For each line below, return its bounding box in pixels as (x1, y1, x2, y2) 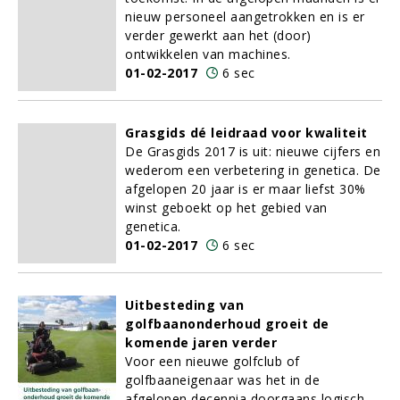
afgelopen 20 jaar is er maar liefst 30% (125, 180, 366, 197)
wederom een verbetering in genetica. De (125, 162, 381, 179)
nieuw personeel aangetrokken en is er (125, 8, 365, 25)
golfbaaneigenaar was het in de (125, 371, 320, 388)
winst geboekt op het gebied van (125, 199, 328, 216)
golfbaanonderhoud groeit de (125, 315, 329, 332)
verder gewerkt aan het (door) (125, 27, 312, 44)
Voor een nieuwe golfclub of (125, 353, 300, 370)
